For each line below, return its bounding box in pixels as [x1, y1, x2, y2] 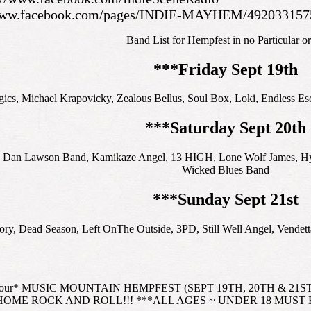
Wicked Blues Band [182, 164, 269, 176]
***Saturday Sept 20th [145, 119, 306, 137]
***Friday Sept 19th [153, 60, 298, 78]
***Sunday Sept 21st [153, 190, 299, 209]
